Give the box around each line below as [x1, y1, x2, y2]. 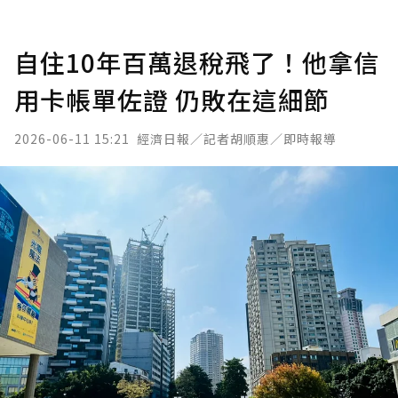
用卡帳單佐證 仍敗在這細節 [14, 82, 330, 117]
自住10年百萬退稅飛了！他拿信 [14, 44, 379, 80]
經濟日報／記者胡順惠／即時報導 [137, 130, 337, 147]
